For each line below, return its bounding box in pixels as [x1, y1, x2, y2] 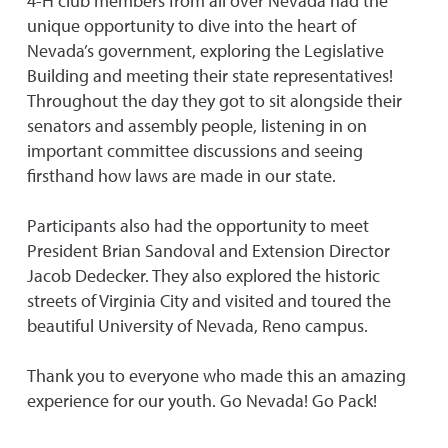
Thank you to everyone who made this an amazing [27, 364, 406, 387]
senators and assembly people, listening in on [27, 114, 367, 137]
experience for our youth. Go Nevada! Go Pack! [27, 389, 377, 412]
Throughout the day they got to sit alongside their [27, 89, 402, 112]
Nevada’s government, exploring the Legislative [27, 39, 384, 62]
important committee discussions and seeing [27, 139, 363, 162]
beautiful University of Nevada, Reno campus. [27, 314, 368, 337]
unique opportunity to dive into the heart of [27, 14, 356, 37]
